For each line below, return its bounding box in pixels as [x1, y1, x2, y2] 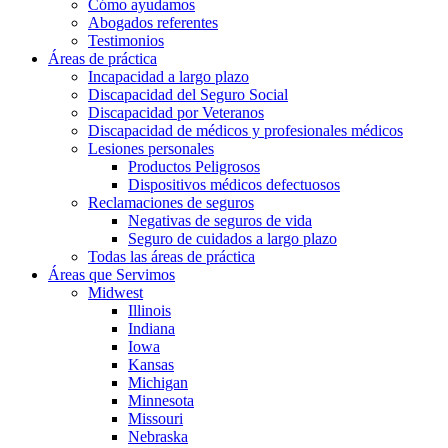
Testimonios [88, 32, 164, 49]
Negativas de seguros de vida [128, 212, 312, 229]
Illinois [128, 302, 171, 319]
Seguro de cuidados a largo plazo [128, 230, 337, 247]
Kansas [128, 356, 174, 373]
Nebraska [128, 428, 188, 445]
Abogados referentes [88, 14, 218, 31]
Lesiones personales [88, 140, 214, 157]
